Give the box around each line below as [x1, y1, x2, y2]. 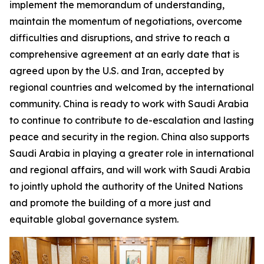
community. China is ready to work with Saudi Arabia [9, 97, 249, 110]
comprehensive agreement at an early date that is [9, 48, 239, 60]
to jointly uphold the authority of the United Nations [9, 180, 243, 192]
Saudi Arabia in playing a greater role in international [9, 147, 254, 159]
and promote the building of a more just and [9, 196, 211, 209]
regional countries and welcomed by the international [9, 81, 254, 93]
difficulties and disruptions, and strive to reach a [9, 31, 230, 44]
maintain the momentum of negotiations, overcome [9, 15, 242, 27]
